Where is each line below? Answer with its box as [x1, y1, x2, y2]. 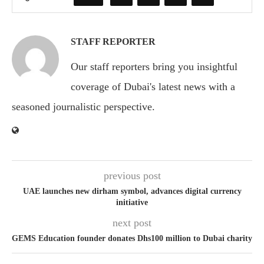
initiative [116, 197, 148, 207]
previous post [103, 169, 161, 181]
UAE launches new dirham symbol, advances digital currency [22, 186, 242, 196]
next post [113, 216, 151, 229]
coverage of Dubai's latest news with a [71, 80, 235, 93]
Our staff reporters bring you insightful [71, 60, 237, 72]
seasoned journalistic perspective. [12, 100, 155, 113]
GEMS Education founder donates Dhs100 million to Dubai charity [12, 233, 252, 243]
